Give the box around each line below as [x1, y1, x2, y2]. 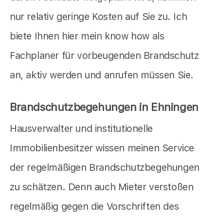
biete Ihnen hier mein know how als [10, 30, 164, 42]
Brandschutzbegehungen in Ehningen [10, 101, 199, 114]
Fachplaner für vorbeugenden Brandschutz [10, 50, 199, 62]
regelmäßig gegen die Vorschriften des [10, 200, 179, 213]
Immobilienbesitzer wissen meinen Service [10, 142, 195, 154]
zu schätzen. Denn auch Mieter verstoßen [10, 181, 194, 193]
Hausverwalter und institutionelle [10, 123, 153, 135]
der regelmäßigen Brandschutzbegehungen [10, 162, 200, 174]
